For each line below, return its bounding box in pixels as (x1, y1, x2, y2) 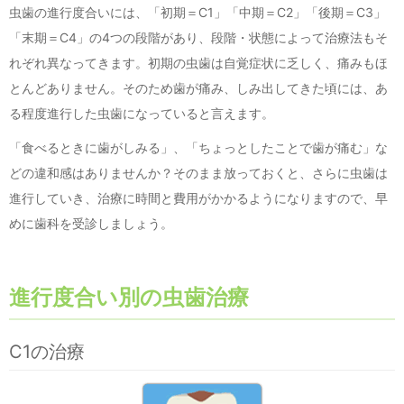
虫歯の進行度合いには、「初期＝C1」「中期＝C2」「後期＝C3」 (9, 5, 386, 20)
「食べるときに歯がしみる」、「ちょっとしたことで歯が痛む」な (9, 140, 388, 155)
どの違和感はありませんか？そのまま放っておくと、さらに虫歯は (9, 165, 388, 180)
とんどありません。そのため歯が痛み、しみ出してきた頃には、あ (9, 80, 388, 96)
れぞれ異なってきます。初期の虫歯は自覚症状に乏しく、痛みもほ (9, 55, 388, 70)
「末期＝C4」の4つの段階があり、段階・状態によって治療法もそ (9, 30, 388, 45)
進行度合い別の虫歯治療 (9, 284, 249, 310)
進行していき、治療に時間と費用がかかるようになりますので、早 (9, 190, 388, 206)
